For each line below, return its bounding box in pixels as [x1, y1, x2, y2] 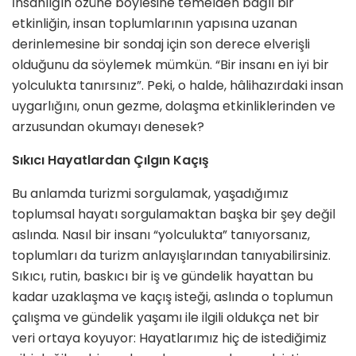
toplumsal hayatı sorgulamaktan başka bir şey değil [12, 205, 335, 224]
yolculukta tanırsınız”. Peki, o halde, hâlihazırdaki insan [12, 76, 343, 95]
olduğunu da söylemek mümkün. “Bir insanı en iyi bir [12, 56, 329, 75]
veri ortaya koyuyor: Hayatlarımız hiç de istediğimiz [12, 329, 327, 348]
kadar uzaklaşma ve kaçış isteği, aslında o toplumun [12, 288, 333, 307]
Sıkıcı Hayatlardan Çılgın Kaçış [12, 151, 209, 170]
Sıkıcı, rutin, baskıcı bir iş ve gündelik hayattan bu [12, 267, 313, 286]
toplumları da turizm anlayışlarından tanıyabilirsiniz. [12, 246, 331, 265]
